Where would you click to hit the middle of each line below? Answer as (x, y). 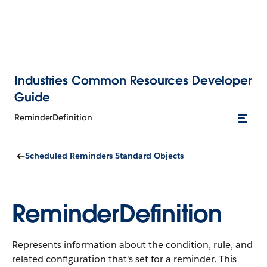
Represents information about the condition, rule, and (132, 245)
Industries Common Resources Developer (133, 80)
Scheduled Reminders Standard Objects (104, 156)
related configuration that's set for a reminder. (114, 259)
